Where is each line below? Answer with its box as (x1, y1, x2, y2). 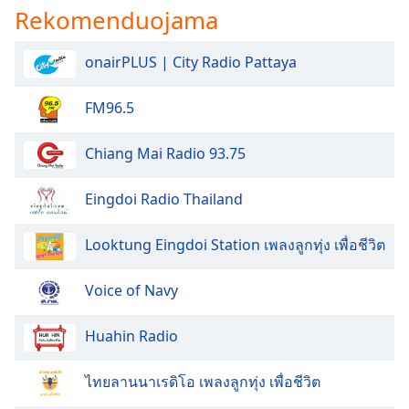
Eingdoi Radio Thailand (85, 188, 243, 209)
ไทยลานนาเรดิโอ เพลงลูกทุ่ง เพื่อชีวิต (85, 371, 320, 392)
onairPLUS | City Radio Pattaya (85, 51, 297, 72)
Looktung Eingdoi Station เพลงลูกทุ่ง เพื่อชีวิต (85, 234, 385, 255)
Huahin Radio (85, 325, 178, 346)
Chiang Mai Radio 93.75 (85, 142, 246, 163)
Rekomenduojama (15, 3, 218, 37)
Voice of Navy (85, 279, 178, 300)
